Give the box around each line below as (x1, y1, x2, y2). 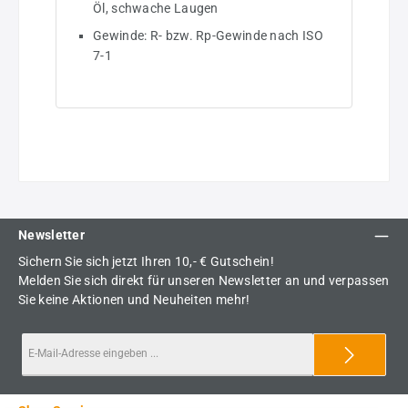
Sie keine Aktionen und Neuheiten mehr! (18, 292, 250, 308)
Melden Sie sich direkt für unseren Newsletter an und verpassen (18, 273, 390, 289)
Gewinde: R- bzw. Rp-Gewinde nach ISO (93, 28, 323, 44)
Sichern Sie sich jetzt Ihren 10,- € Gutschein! (18, 254, 274, 270)
